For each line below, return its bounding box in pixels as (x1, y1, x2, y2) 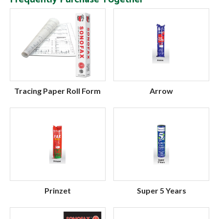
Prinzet (44, 185, 71, 195)
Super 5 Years (136, 185, 186, 195)
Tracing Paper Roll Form (14, 86, 101, 96)
